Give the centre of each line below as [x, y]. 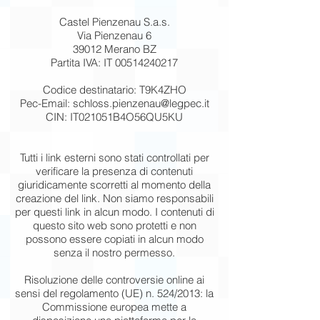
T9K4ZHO [162, 90]
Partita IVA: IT [83, 62]
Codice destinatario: [91, 90]
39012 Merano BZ [114, 49]
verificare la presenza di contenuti [114, 171]
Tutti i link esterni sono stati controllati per [114, 157]
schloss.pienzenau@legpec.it [141, 103]
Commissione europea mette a [114, 307]
